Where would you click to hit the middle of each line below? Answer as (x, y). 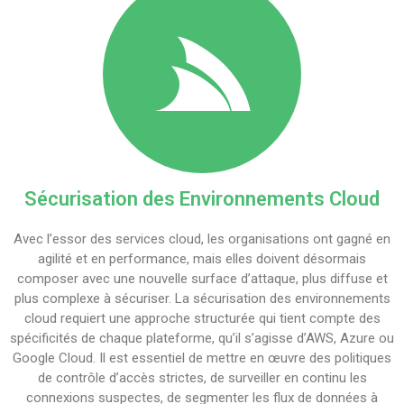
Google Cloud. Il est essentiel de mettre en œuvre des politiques (202, 358)
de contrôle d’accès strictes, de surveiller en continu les (202, 378)
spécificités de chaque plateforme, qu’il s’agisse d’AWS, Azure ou (202, 338)
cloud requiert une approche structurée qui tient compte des (202, 318)
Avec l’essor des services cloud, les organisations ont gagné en (202, 239)
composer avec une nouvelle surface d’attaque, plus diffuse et (202, 279)
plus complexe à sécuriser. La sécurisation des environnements (202, 298)
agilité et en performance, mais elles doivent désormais (202, 259)
